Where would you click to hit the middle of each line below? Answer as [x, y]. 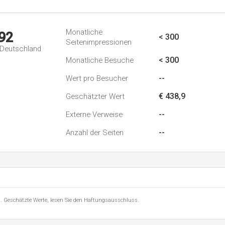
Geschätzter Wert [95, 96]
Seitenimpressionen [99, 42]
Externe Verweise [94, 115]
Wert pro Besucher [97, 78]
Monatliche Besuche [100, 60]
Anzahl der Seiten [95, 133]
